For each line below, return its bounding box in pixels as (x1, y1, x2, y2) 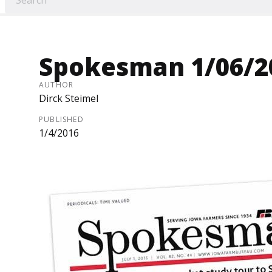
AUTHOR (39, 80, 74, 90)
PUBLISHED (39, 114, 84, 125)
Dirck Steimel (39, 92, 98, 106)
